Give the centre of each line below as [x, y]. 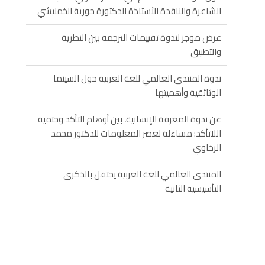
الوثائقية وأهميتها [188, 93]
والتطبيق [206, 52]
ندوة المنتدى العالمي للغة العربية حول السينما [137, 78]
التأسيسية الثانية [193, 188]
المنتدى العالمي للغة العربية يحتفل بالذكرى [142, 174]
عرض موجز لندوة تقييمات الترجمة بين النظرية [141, 38]
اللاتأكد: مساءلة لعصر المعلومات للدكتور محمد [136, 133]
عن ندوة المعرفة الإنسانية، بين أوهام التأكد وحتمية [130, 119]
